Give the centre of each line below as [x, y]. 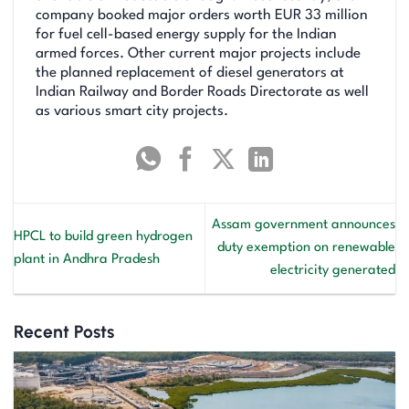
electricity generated [333, 271]
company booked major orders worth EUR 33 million [202, 16]
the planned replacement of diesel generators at [190, 73]
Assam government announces [304, 225]
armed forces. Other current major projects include [198, 54]
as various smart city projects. [132, 112]
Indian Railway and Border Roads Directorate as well [202, 93]
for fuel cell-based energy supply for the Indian [186, 35]
